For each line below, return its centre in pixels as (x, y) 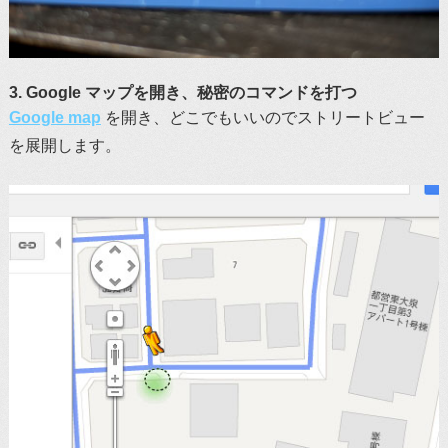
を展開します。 (64, 145)
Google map (54, 117)
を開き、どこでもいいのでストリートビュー (262, 117)
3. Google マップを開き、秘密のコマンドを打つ (182, 92)
